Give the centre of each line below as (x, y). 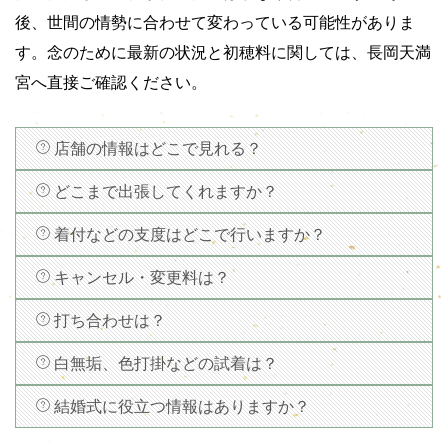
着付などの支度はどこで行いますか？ (190, 235)
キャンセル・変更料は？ (142, 278)
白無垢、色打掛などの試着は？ (166, 364)
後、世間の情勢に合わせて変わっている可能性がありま (215, 22)
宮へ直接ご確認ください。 (111, 82)
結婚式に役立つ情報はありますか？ (182, 407)
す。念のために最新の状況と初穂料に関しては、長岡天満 (223, 52)
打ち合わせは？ (110, 321)
